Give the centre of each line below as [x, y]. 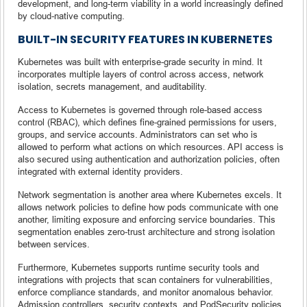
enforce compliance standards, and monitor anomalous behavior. [146, 292]
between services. [54, 244]
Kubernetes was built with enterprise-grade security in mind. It [140, 61]
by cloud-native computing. [71, 15]
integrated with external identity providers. [100, 171]
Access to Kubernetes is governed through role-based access [140, 109]
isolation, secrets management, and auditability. [112, 86]
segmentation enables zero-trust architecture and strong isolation [146, 231]
